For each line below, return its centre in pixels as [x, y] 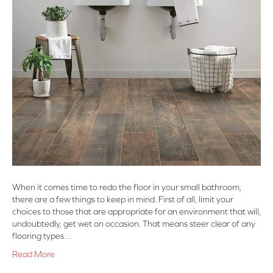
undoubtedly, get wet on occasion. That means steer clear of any [134, 224]
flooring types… [42, 236]
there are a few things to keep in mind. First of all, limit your [123, 200]
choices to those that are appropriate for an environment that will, [136, 212]
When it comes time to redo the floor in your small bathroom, [127, 187]
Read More [34, 254]
